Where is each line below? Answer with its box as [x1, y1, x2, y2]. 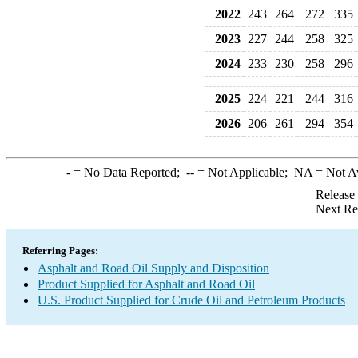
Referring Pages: [22, 245, 98, 257]
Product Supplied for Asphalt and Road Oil [38, 277, 255, 291]
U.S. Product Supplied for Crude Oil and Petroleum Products [38, 293, 345, 307]
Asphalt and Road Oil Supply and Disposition [38, 261, 269, 275]
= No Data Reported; [70, 165, 186, 179]
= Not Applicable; [193, 165, 294, 179]
